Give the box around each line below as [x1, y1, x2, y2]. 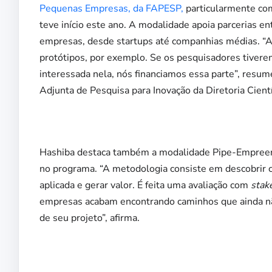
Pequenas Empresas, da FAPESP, [39, 2, 183, 16]
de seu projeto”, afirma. [39, 211, 140, 225]
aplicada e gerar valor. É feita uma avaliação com [39, 178, 251, 192]
